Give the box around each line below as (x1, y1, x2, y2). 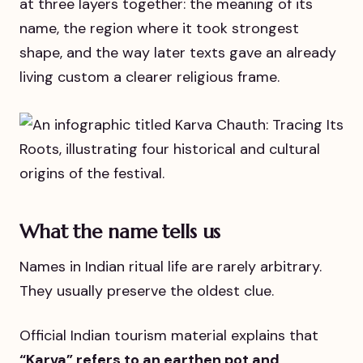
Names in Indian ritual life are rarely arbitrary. (19, 257, 322, 277)
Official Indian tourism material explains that (19, 326, 318, 346)
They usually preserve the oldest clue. (19, 281, 274, 301)
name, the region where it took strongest (19, 18, 299, 38)
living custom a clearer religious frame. (19, 66, 280, 87)
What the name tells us (19, 219, 221, 244)
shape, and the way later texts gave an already (19, 42, 336, 62)
